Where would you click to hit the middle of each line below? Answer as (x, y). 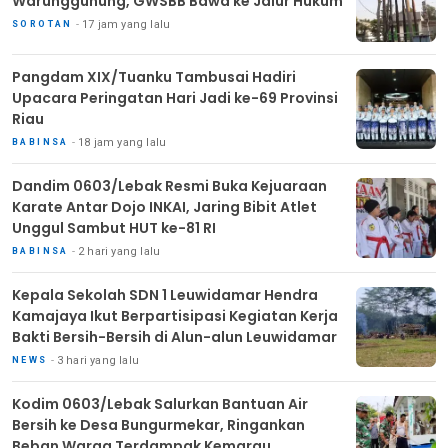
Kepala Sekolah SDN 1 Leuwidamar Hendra (165, 294)
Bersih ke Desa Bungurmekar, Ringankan (158, 424)
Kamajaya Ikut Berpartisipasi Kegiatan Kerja (175, 315)
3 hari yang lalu (98, 360)
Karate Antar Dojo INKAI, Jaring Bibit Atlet (164, 206)
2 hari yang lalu (119, 251)
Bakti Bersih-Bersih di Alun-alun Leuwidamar (174, 336)
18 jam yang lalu (122, 142)
